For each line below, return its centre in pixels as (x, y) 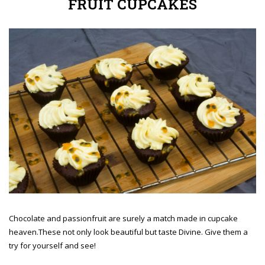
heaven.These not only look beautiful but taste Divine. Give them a (128, 232)
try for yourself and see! (52, 245)
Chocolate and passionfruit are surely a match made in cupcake (123, 218)
